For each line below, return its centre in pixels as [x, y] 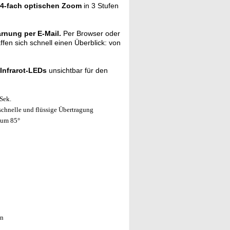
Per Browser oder [91, 33]
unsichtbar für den [77, 70]
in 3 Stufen [100, 6]
